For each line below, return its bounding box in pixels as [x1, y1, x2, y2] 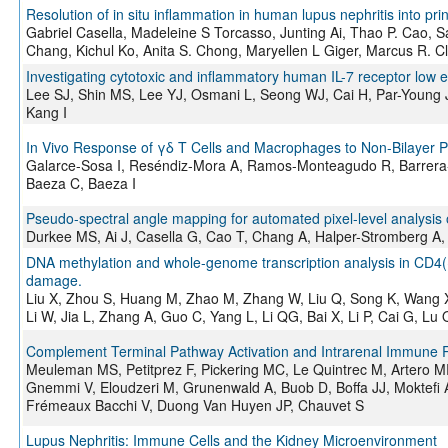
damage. [25, 270, 82, 291]
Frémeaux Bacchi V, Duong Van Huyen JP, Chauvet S [25, 395, 364, 416]
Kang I [25, 102, 67, 123]
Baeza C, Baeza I [25, 173, 136, 194]
